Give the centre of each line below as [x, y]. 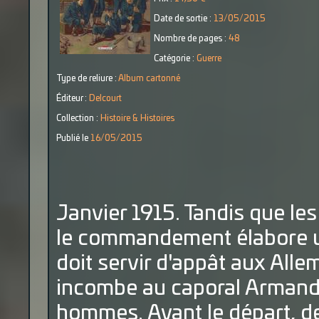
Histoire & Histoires [137, 118]
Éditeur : [73, 98]
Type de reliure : [87, 78]
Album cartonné [149, 78]
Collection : [78, 118]
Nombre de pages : [191, 38]
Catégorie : [175, 58]
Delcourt [105, 98]
